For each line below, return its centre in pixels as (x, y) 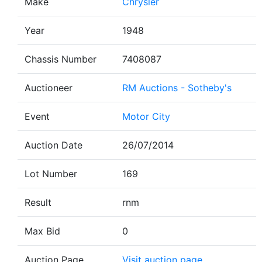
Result (38, 202)
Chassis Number (61, 59)
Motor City (146, 116)
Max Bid (42, 231)
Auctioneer (49, 88)
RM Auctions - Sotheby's (177, 88)
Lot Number (51, 174)
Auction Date (54, 145)
